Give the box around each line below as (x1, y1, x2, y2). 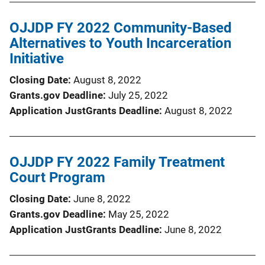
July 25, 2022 (108, 89, 168, 101)
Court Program (9, 169, 105, 186)
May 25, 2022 (108, 208, 169, 220)
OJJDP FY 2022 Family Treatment (9, 153, 225, 170)
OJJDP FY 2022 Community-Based (9, 19, 232, 36)
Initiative (9, 50, 64, 67)
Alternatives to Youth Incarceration (9, 34, 231, 51)
